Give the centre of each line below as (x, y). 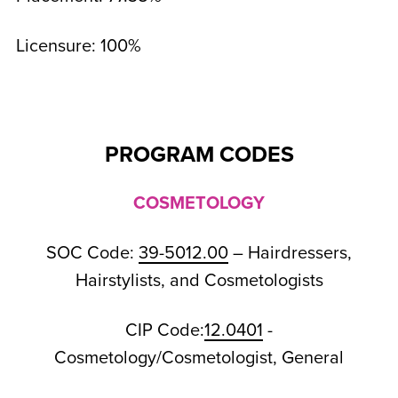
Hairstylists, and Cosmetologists (199, 281)
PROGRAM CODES (199, 155)
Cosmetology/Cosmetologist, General (199, 358)
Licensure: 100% (78, 46)
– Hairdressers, (290, 253)
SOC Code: (92, 253)
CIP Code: (165, 330)
